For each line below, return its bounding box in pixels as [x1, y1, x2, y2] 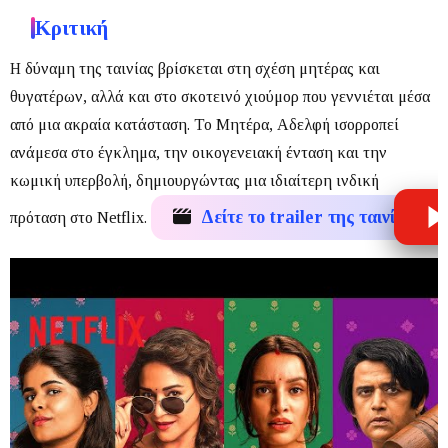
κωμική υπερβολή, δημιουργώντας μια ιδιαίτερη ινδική [10, 171, 379, 189]
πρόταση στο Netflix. [10, 208, 151, 226]
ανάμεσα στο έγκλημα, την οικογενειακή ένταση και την [10, 143, 387, 161]
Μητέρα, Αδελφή [216, 115, 330, 133]
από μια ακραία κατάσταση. [10, 115, 194, 133]
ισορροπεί [330, 115, 399, 133]
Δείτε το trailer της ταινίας [201, 206, 413, 227]
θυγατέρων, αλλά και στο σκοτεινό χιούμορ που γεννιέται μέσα [10, 87, 430, 105]
